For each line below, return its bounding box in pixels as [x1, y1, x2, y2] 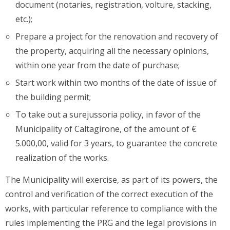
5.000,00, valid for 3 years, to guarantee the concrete [15, 138, 217, 149]
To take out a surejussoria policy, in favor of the [15, 109, 201, 121]
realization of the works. [15, 152, 109, 164]
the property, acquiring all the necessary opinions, [15, 45, 209, 57]
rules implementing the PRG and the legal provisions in [5, 217, 217, 229]
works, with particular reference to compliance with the [5, 203, 217, 215]
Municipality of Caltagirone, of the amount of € [15, 123, 197, 135]
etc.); [15, 13, 32, 25]
